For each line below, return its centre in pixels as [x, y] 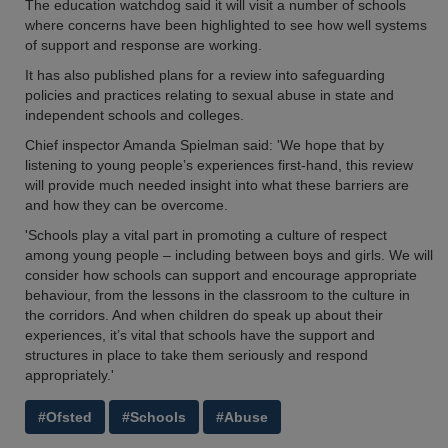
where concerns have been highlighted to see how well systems [226, 25]
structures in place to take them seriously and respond [196, 355]
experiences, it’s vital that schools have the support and [200, 335]
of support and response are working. [143, 45]
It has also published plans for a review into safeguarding [205, 75]
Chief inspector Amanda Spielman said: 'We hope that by [204, 145]
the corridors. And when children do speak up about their [204, 315]
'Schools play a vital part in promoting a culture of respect [206, 235]
